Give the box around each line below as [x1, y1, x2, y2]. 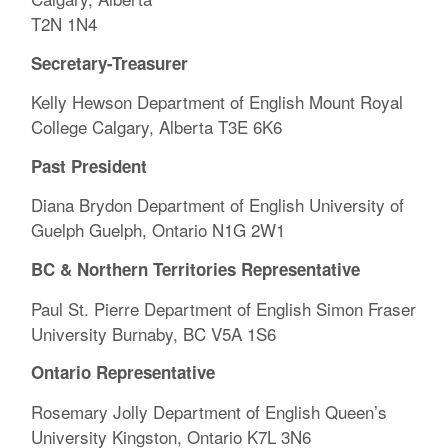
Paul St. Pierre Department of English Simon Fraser [31, 295, 417, 321]
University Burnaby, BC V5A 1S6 [31, 320, 277, 346]
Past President [31, 153, 148, 178]
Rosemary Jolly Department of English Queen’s [31, 398, 388, 424]
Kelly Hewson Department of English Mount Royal [31, 89, 404, 115]
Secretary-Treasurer [31, 50, 189, 75]
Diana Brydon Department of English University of [31, 192, 405, 218]
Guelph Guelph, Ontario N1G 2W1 [31, 217, 286, 243]
